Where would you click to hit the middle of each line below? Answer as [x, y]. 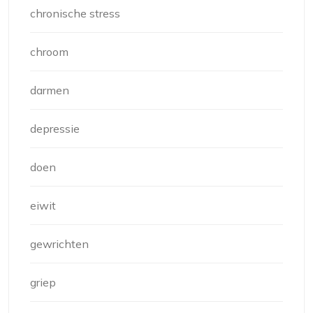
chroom [49, 52]
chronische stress [75, 14]
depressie [55, 129]
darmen [50, 90]
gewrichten [59, 244]
